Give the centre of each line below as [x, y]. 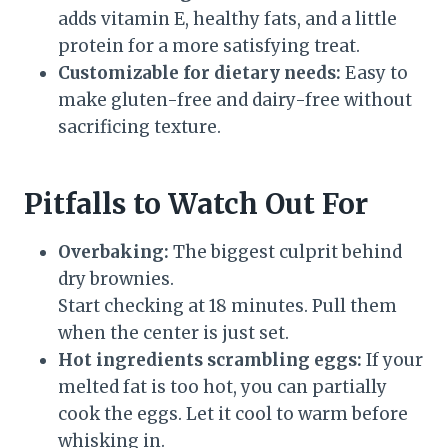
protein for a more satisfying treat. [209, 46]
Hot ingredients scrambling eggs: [210, 360]
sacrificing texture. [139, 127]
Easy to [374, 73]
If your [392, 360]
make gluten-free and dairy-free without [235, 100]
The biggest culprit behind [285, 252]
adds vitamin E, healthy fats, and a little [227, 19]
